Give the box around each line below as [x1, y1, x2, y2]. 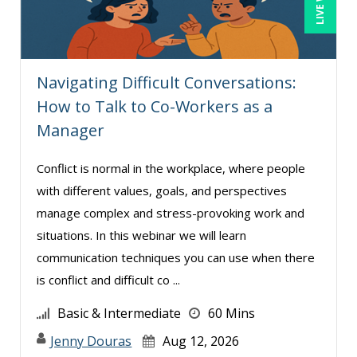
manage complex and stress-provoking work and [37, 204, 304, 221]
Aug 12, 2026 [163, 331, 239, 350]
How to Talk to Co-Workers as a [37, 95, 273, 117]
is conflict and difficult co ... [37, 271, 180, 288]
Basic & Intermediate [57, 304, 181, 322]
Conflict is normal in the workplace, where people [37, 159, 305, 176]
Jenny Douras [50, 331, 132, 350]
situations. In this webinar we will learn [37, 226, 246, 243]
